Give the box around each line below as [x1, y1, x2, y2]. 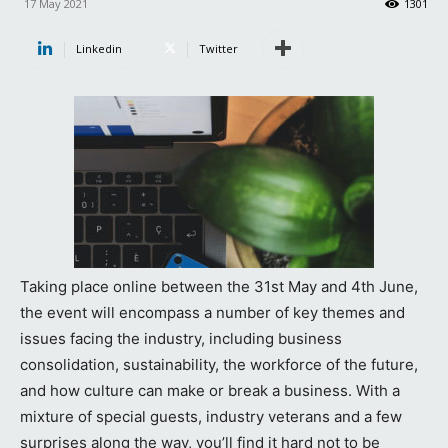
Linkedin [76, 40, 122, 56]
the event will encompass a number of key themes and [20, 302, 405, 322]
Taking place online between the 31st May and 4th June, [20, 276, 418, 296]
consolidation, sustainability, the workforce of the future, [20, 354, 418, 374]
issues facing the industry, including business [20, 328, 342, 348]
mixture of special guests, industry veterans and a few [20, 406, 402, 426]
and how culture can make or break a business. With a [20, 380, 400, 400]
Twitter [199, 40, 238, 56]
